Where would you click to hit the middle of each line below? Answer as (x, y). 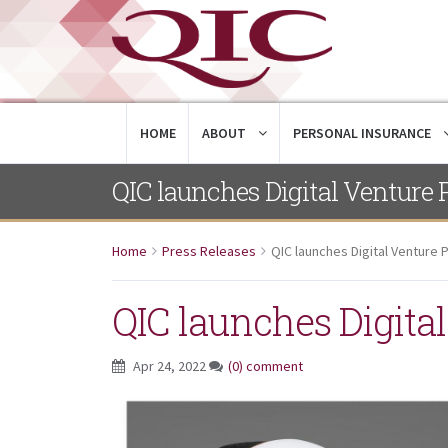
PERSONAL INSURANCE (363, 132)
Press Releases (209, 250)
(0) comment (265, 365)
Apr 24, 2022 (169, 365)
